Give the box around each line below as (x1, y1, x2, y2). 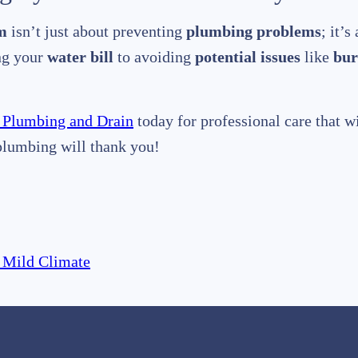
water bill (47, 48, 113, 66)
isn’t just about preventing (7, 22, 186, 41)
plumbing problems (186, 22, 321, 41)
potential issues (195, 48, 300, 66)
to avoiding (113, 48, 195, 66)
